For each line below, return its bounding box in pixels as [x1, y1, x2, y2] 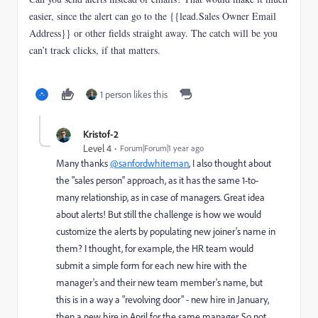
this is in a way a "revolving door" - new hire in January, [56, 293, 269, 306]
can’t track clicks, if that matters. [29, 43, 160, 57]
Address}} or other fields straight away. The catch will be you [29, 26, 278, 40]
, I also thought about [189, 157, 271, 170]
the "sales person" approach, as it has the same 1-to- [56, 174, 258, 187]
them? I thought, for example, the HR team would [56, 242, 253, 255]
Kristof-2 [83, 128, 119, 140]
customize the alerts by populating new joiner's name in [56, 225, 275, 238]
